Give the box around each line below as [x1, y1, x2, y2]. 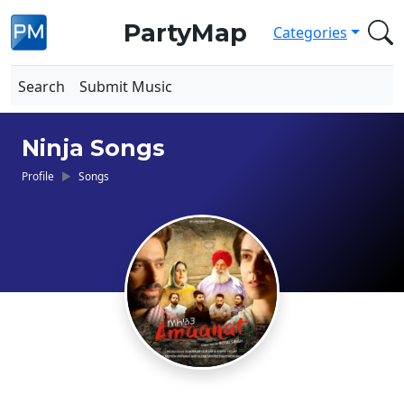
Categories [273, 23, 348, 42]
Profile [22, 169, 54, 183]
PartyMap [123, 17, 247, 48]
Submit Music [79, 77, 172, 96]
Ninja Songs [22, 134, 165, 161]
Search [18, 77, 65, 96]
